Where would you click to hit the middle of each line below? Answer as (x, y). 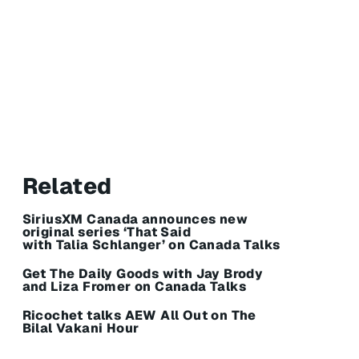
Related (67, 186)
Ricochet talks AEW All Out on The (139, 315)
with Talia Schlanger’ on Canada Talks (151, 244)
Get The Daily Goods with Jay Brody (143, 273)
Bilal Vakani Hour (81, 328)
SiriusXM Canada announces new (135, 219)
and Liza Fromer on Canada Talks (134, 286)
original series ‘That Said (106, 232)
